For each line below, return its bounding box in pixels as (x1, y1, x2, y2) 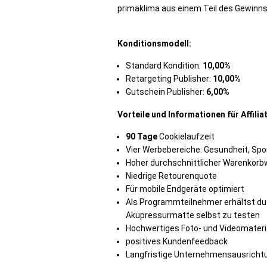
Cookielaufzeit (157, 132, 215, 141)
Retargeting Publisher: (126, 74, 213, 83)
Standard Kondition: (126, 61, 203, 70)
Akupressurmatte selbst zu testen (126, 210, 260, 220)
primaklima (117, 4, 160, 13)
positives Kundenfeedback (126, 237, 228, 246)
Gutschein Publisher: (126, 87, 206, 97)
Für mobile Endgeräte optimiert (126, 184, 244, 194)
